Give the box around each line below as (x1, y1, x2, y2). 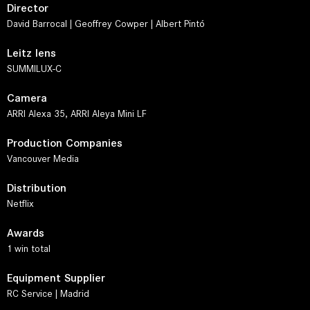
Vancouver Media (7, 153, 79, 165)
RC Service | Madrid (7, 288, 89, 300)
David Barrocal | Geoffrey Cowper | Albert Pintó (7, 18, 205, 30)
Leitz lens (7, 46, 56, 60)
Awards (7, 226, 44, 239)
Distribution (7, 181, 66, 194)
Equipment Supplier (7, 271, 105, 284)
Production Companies (7, 136, 122, 149)
